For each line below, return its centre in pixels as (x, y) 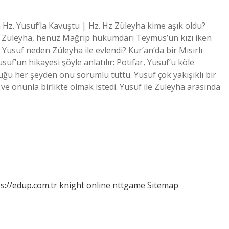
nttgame (129, 185)
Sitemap (163, 185)
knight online (85, 185)
